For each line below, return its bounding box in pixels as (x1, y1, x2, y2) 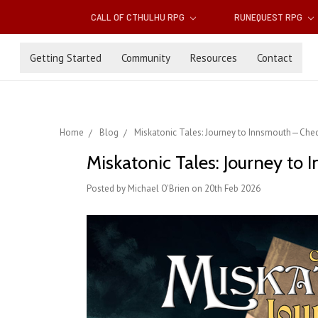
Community (121, 50, 170, 65)
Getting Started (30, 50, 102, 65)
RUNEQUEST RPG (234, 11, 305, 23)
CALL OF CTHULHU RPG (91, 11, 187, 23)
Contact (257, 50, 292, 65)
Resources (190, 50, 237, 65)
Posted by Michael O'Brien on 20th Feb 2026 (87, 182, 261, 195)
